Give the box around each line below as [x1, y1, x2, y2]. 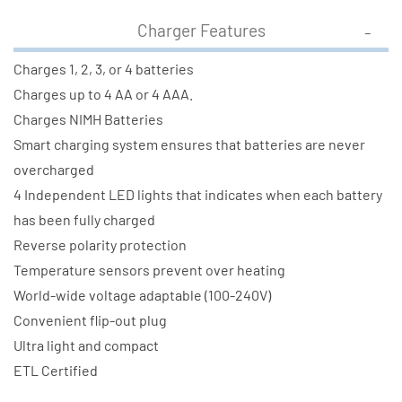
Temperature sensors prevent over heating [13, 261, 285, 279]
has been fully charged [13, 211, 155, 229]
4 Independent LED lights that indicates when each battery [13, 186, 382, 204]
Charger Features [136, 20, 266, 41]
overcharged [13, 161, 94, 179]
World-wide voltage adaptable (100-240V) [13, 286, 271, 304]
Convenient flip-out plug [13, 311, 167, 329]
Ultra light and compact [13, 336, 159, 354]
